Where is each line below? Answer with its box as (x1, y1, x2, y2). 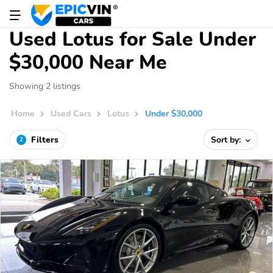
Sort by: (211, 133, 244, 146)
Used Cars (51, 107, 92, 120)
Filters (31, 133, 58, 146)
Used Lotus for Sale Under (9, 26, 256, 52)
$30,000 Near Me (9, 49, 167, 76)
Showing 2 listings (9, 80, 80, 92)
